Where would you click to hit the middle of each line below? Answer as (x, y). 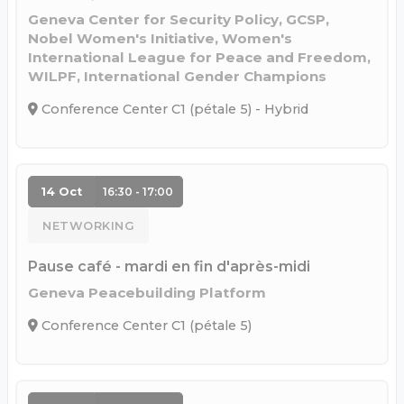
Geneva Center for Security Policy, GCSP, (179, 20)
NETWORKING (88, 225)
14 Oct (61, 192)
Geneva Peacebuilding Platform (147, 293)
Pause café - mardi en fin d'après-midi (169, 267)
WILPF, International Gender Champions (177, 77)
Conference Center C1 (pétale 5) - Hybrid (173, 110)
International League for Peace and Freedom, (199, 58)
